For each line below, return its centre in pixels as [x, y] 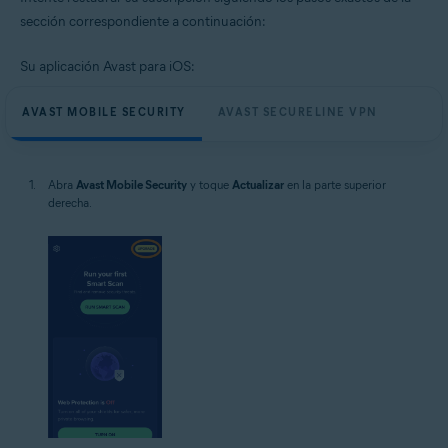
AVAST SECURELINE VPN [297, 112]
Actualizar [258, 184]
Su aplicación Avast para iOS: [107, 66]
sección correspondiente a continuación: [143, 21]
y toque [209, 184]
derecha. [70, 202]
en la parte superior [335, 184]
